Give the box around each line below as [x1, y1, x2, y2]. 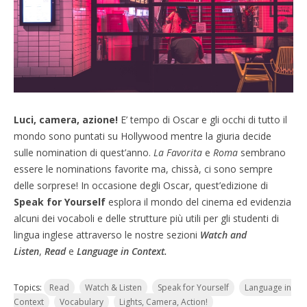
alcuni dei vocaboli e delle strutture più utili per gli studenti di [14, 212, 279, 225]
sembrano [238, 146, 286, 159]
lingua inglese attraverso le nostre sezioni [14, 228, 197, 241]
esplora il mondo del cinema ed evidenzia [106, 195, 291, 208]
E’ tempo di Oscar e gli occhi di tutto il [118, 113, 287, 126]
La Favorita [153, 146, 202, 159]
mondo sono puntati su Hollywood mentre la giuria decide [14, 130, 271, 143]
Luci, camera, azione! [14, 113, 118, 126]
